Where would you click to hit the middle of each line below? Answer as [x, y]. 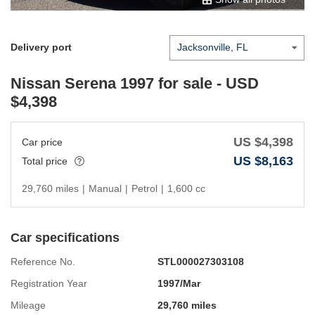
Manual [105, 188]
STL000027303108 [201, 261]
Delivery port [41, 47]
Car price [42, 142]
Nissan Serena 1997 [82, 83]
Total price [45, 161]
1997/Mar [179, 283]
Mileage [28, 305]
